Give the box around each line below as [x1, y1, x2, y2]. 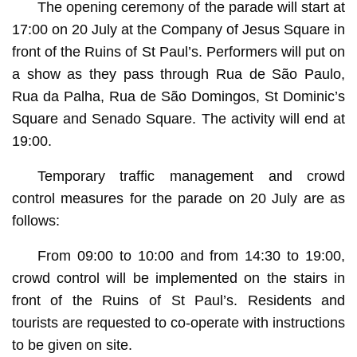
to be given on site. [11, 336, 132, 353]
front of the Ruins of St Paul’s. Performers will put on [11, 43, 346, 60]
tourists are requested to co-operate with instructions [11, 314, 346, 331]
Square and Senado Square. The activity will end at [11, 110, 346, 127]
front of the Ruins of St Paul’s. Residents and [11, 292, 346, 308]
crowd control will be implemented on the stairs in [11, 269, 346, 286]
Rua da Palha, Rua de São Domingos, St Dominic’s [11, 88, 346, 104]
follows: [11, 212, 60, 229]
